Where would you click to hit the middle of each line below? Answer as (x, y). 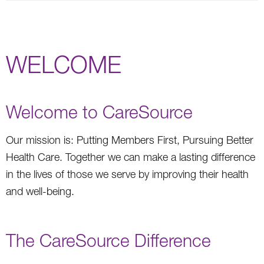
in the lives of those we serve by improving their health (127, 174)
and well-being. (40, 191)
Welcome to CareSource (99, 111)
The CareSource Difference (108, 240)
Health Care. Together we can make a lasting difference (131, 157)
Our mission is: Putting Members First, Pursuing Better (130, 140)
